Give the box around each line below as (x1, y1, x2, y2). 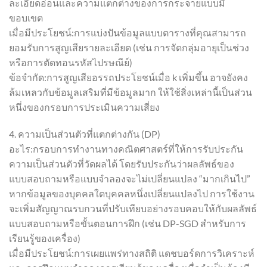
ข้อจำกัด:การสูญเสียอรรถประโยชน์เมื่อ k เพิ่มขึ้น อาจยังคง (9, 71, 248, 83)
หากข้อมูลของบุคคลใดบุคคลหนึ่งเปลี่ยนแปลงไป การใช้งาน (9, 188, 254, 200)
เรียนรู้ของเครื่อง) (9, 232, 80, 244)
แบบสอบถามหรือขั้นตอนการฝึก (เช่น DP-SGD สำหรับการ (9, 218, 246, 229)
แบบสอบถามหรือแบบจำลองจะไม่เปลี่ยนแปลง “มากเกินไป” (9, 173, 250, 185)
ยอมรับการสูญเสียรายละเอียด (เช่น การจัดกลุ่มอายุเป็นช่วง (9, 41, 249, 53)
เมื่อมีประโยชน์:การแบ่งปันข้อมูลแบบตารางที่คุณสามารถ (9, 26, 246, 38)
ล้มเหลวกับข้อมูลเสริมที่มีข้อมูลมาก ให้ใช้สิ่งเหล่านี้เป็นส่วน (9, 86, 252, 98)
